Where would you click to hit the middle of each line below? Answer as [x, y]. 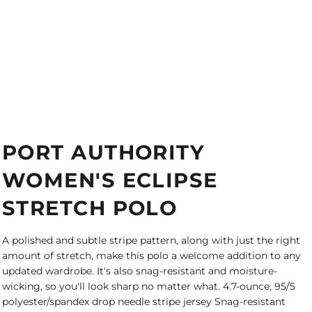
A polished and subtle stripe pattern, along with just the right [151, 240]
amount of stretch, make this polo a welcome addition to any [151, 256]
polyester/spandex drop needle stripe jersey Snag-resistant [144, 302]
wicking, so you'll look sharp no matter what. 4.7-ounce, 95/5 [149, 286]
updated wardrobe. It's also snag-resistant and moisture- [140, 271]
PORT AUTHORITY [104, 152]
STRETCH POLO [90, 208]
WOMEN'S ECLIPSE [110, 180]
